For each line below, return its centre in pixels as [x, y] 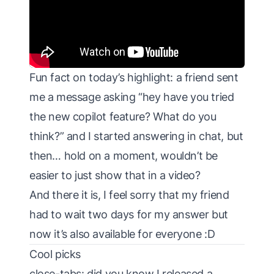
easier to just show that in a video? [115, 176]
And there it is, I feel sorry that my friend [129, 195]
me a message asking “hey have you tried [132, 97]
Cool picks [55, 254]
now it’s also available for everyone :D [122, 234]
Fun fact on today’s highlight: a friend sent [134, 78]
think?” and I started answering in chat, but [136, 136]
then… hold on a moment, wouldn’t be [124, 156]
